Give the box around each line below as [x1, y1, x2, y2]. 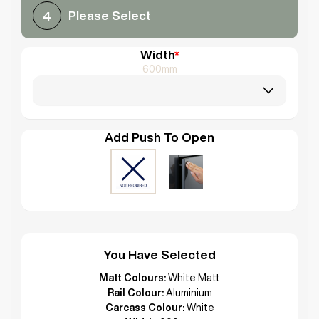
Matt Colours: [99, 272, 166, 283]
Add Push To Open [105, 130, 214, 143]
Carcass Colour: [105, 302, 184, 313]
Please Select [68, 9, 151, 21]
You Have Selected [103, 248, 216, 261]
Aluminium [165, 287, 212, 298]
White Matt [168, 272, 220, 283]
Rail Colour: [107, 287, 164, 298]
